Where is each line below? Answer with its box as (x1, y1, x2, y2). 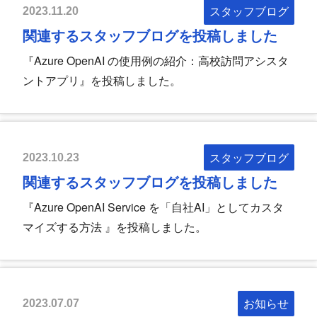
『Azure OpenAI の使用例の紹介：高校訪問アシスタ (23, 52, 289, 69)
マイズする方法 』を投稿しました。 (23, 218, 207, 235)
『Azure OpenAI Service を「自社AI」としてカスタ (23, 198, 284, 215)
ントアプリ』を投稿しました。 (23, 72, 181, 89)
